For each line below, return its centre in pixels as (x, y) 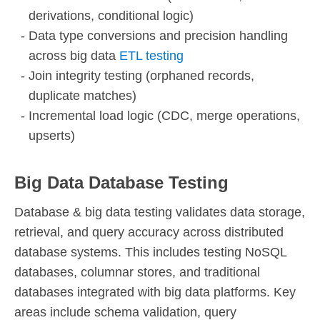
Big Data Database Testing (121, 182)
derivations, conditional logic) (111, 15)
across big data (74, 55)
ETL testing (151, 55)
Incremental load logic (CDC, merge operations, (164, 115)
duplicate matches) (82, 95)
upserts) (52, 135)
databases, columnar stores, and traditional (137, 272)
